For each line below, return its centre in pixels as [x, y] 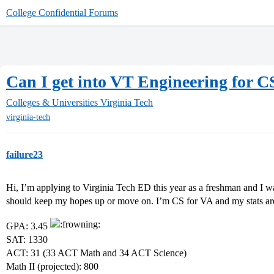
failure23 [24, 155]
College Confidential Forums [62, 13]
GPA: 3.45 [28, 226]
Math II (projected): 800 [52, 267]
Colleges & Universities [52, 102]
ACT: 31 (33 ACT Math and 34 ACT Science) [96, 253]
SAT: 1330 [27, 240]
